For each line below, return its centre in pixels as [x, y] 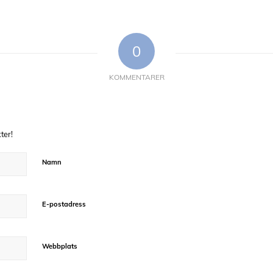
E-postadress [64, 204]
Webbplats [60, 246]
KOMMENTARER [136, 77]
